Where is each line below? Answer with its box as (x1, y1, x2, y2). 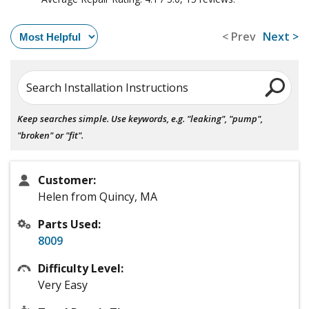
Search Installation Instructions (26, 80, 188, 96)
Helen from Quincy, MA (38, 189, 157, 205)
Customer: (38, 172, 96, 188)
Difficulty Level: (38, 261, 123, 277)
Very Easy (38, 277, 88, 293)
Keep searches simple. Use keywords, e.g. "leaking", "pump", (17, 112, 263, 126)
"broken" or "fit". (17, 129, 83, 142)
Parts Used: (38, 217, 101, 232)
